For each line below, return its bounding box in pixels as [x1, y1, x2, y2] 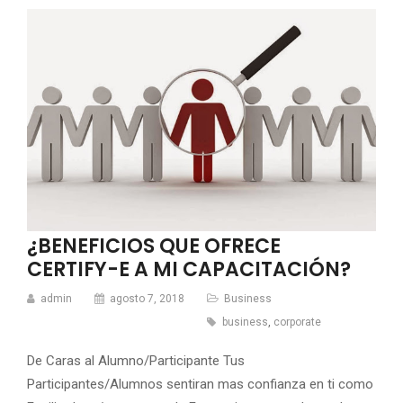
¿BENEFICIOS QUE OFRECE [27, 232, 281, 261]
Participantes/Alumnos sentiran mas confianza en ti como [27, 376, 373, 393]
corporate [273, 316, 321, 329]
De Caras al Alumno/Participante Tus [27, 353, 245, 370]
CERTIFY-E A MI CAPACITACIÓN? [27, 255, 351, 284]
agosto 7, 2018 [107, 292, 184, 306]
